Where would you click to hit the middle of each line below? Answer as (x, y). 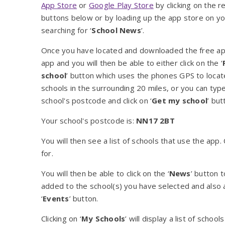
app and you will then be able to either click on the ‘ (132, 63)
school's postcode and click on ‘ (97, 101)
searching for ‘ (67, 30)
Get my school (180, 101)
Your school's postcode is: (88, 121)
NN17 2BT (154, 121)
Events (56, 199)
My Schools (103, 219)
